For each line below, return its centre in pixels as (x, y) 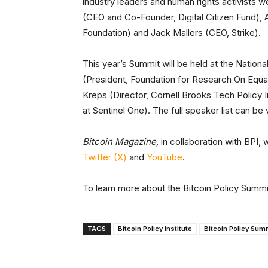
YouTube (165, 157)
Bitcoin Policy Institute (155, 229)
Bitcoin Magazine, (122, 142)
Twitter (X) (105, 157)
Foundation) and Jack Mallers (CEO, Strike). (172, 33)
